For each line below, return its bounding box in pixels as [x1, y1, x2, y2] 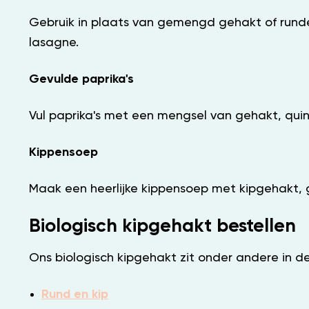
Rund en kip [41, 288, 108, 301]
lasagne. [29, 36, 79, 49]
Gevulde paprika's [29, 72, 134, 86]
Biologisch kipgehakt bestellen [29, 217, 296, 236]
